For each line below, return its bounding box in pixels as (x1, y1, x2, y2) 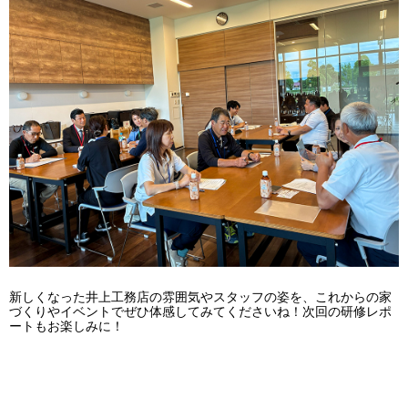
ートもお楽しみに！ (9, 319, 124, 333)
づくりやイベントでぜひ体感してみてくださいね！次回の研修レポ (9, 304, 392, 319)
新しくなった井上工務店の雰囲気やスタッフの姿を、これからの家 (9, 290, 392, 304)
